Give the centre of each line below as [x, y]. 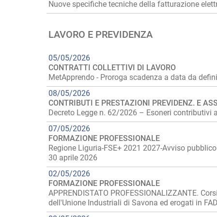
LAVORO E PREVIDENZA [101, 34]
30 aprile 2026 [73, 158]
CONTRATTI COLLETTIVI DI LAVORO [112, 68]
